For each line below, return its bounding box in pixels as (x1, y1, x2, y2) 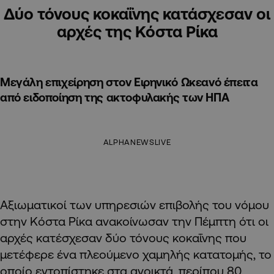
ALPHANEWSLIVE (103, 138, 171, 147)
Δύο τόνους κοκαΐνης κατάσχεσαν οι (4, 4, 270, 23)
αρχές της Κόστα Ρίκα (56, 22, 218, 41)
